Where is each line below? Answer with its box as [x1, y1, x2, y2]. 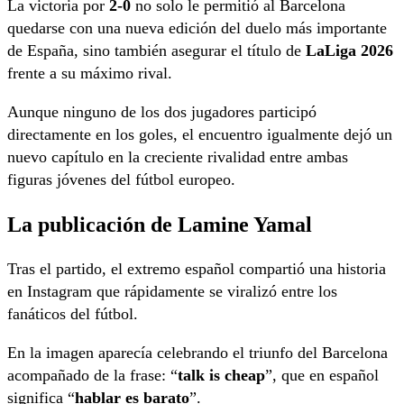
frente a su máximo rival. [7, 64, 172, 83]
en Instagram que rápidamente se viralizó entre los [7, 282, 337, 301]
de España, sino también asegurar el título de [7, 41, 306, 60]
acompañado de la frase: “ [7, 366, 178, 385]
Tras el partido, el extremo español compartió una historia [7, 260, 386, 279]
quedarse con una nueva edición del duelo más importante [7, 19, 387, 38]
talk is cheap [178, 366, 265, 385]
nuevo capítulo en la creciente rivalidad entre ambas [7, 148, 348, 167]
